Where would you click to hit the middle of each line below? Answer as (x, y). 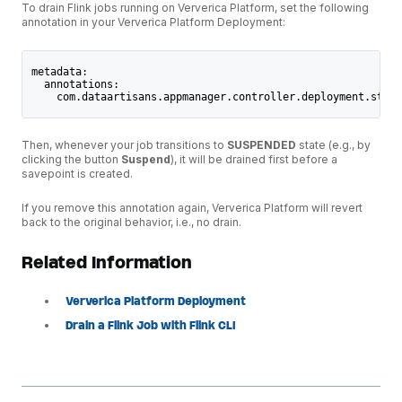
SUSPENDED (262, 145)
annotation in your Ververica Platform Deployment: (153, 22)
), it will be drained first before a (254, 160)
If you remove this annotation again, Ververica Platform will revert (192, 208)
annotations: (75, 84)
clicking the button (71, 160)
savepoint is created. (77, 174)
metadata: (59, 71)
